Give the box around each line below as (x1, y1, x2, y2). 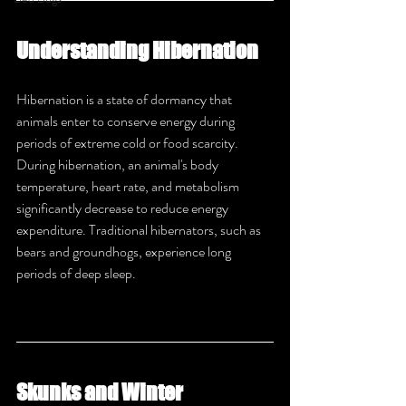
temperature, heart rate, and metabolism (16, 176, 242, 197)
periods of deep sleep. (16, 263, 136, 284)
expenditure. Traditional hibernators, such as (16, 219, 264, 240)
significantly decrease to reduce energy (16, 198, 231, 218)
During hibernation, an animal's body (16, 154, 221, 175)
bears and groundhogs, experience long (16, 241, 234, 262)
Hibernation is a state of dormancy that (16, 89, 235, 110)
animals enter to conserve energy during (16, 111, 237, 131)
